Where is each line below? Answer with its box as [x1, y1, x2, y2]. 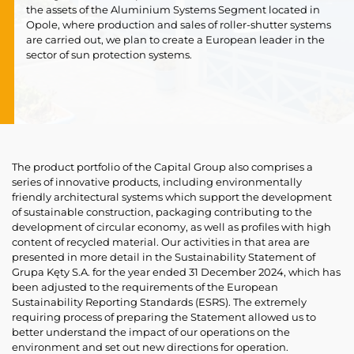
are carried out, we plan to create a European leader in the [26, 33, 325, 46]
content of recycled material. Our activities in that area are [12, 235, 310, 248]
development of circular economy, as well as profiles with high [12, 220, 331, 233]
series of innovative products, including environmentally [12, 175, 302, 188]
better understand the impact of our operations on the [12, 326, 290, 338]
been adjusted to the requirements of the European [12, 281, 278, 293]
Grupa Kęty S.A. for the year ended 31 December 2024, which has [12, 265, 341, 278]
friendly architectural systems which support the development [12, 190, 332, 203]
